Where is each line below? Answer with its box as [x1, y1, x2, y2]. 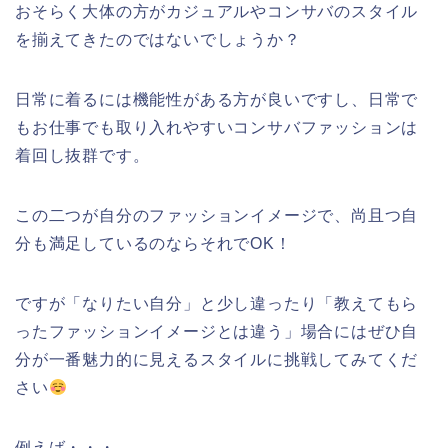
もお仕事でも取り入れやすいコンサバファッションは [15, 119, 419, 137]
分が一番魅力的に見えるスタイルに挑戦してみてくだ [15, 351, 419, 369]
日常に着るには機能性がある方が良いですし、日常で [15, 91, 419, 109]
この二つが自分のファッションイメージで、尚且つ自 [15, 207, 419, 225]
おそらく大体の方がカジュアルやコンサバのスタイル [15, 3, 419, 21]
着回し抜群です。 [15, 147, 150, 165]
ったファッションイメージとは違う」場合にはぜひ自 [15, 323, 419, 341]
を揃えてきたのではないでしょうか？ [15, 31, 301, 49]
